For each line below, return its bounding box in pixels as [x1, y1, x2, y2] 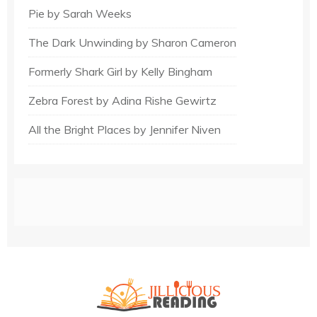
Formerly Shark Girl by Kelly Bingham [28, 64, 212, 79]
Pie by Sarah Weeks [28, 6, 132, 21]
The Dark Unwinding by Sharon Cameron [28, 35, 236, 50]
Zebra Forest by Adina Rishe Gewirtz [28, 93, 217, 108]
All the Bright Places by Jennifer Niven [28, 122, 221, 137]
